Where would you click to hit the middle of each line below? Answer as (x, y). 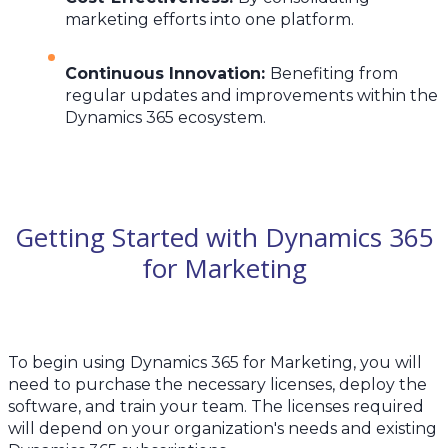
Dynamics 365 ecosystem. (165, 117)
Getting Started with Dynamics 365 (224, 237)
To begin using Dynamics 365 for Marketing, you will (215, 362)
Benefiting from (334, 73)
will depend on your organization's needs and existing (222, 428)
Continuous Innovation (163, 73)
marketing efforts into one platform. (209, 19)
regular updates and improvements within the (251, 95)
